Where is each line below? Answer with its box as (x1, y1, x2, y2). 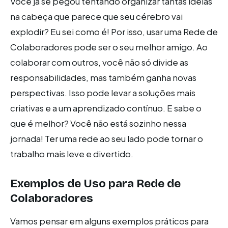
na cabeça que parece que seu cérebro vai (10, 11, 183, 22)
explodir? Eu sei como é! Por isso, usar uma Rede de (10, 26, 218, 37)
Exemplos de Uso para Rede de (10, 176, 181, 190)
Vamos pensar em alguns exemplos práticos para (10, 215, 209, 226)
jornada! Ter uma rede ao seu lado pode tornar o (10, 133, 203, 144)
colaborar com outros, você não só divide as (10, 56, 188, 68)
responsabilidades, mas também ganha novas (10, 72, 196, 83)
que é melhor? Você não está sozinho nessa (10, 118, 186, 129)
